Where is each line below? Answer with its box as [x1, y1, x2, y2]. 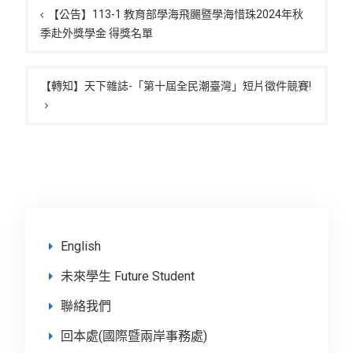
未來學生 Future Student [60, 268, 195, 284]
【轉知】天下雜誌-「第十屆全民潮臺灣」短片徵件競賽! [39, 79, 311, 92]
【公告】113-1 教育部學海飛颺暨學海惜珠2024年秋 [47, 7, 303, 20]
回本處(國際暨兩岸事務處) [60, 328, 207, 344]
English [60, 238, 101, 254]
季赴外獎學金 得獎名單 [39, 26, 153, 39]
